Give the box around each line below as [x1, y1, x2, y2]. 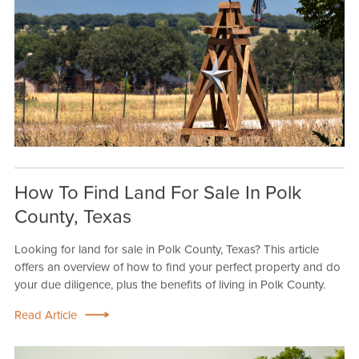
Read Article [14, 305, 77, 324]
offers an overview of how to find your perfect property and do [14, 257, 341, 276]
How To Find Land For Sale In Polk [14, 177, 301, 207]
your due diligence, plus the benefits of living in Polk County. [14, 275, 325, 293]
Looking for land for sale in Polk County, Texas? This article [14, 240, 319, 258]
